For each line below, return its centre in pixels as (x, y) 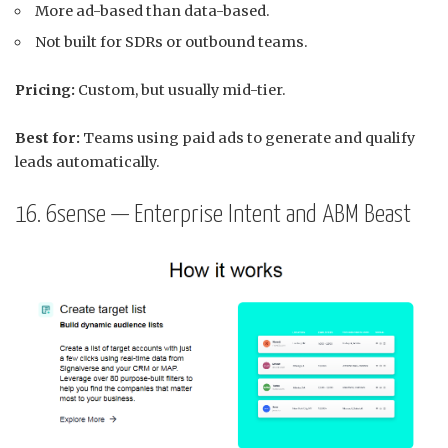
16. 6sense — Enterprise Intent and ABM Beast (213, 215)
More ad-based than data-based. (153, 11)
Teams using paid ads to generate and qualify (247, 138)
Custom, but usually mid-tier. (180, 90)
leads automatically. (87, 162)
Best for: (47, 138)
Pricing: (45, 90)
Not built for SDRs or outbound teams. (172, 42)
